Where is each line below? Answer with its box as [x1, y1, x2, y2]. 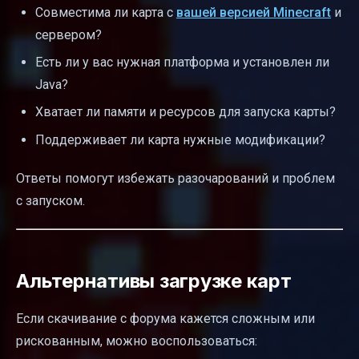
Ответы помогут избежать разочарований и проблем [16, 170, 335, 186]
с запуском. [16, 192, 85, 208]
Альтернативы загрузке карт [16, 268, 292, 292]
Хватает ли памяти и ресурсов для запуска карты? [35, 104, 336, 120]
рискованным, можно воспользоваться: [16, 333, 257, 349]
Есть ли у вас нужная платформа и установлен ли [35, 54, 329, 71]
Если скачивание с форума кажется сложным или [16, 310, 315, 326]
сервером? [35, 26, 102, 42]
